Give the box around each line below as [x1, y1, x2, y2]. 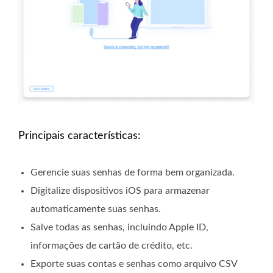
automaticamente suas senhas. [30, 204, 161, 214]
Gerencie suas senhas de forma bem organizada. [30, 168, 235, 178]
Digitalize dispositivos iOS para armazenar [30, 186, 210, 196]
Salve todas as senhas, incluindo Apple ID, [30, 222, 208, 233]
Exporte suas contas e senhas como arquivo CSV [30, 259, 237, 269]
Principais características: [18, 130, 141, 142]
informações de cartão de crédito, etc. [30, 241, 193, 251]
